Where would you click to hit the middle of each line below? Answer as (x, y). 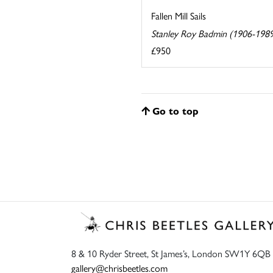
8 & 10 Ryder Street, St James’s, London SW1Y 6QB (171, 253)
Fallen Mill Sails (179, 15)
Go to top (175, 110)
